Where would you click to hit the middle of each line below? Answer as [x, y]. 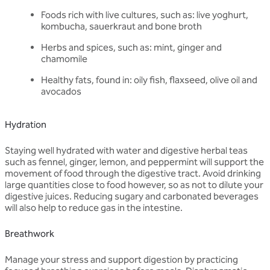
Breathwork [30, 233]
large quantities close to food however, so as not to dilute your [134, 184]
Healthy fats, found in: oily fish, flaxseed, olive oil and [149, 80]
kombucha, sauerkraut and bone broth [121, 26]
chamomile [64, 58]
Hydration [26, 124]
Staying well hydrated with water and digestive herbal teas [126, 150]
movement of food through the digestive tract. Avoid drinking [133, 173]
